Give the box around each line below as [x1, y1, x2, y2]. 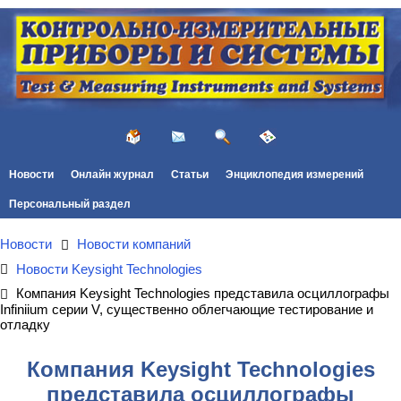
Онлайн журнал [70, 167, 154, 181]
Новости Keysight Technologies [16, 260, 202, 277]
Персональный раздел [8, 197, 131, 210]
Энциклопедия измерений [226, 167, 364, 181]
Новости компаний [77, 236, 191, 252]
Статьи [170, 167, 209, 181]
